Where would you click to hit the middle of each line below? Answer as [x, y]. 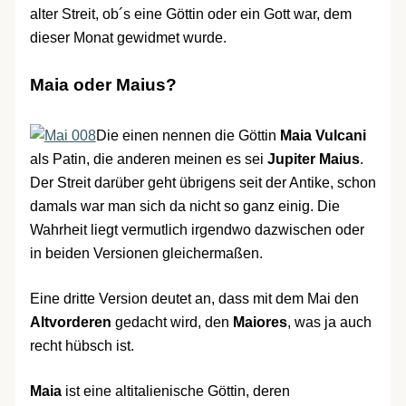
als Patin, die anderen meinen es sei [148, 159]
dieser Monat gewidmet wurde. [128, 37]
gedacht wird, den [172, 322]
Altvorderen [70, 322]
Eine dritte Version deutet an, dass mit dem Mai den [194, 299]
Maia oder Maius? [103, 84]
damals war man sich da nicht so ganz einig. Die [184, 206]
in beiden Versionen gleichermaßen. [146, 253]
